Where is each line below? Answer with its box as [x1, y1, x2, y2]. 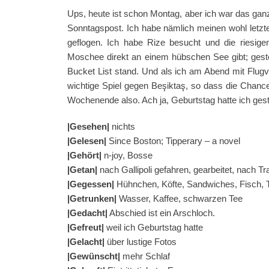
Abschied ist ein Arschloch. [107, 208, 215, 218]
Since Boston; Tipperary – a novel [109, 136, 240, 146]
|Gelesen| [67, 136, 109, 146]
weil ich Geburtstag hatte [104, 222, 203, 232]
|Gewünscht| [67, 251, 122, 261]
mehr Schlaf [122, 251, 170, 261]
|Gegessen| [67, 179, 114, 189]
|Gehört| [67, 150, 101, 160]
